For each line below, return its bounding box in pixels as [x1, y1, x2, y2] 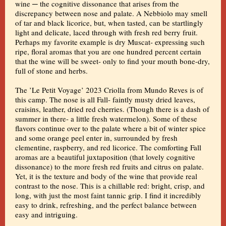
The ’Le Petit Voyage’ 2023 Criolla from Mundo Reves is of [15, 85, 203, 95]
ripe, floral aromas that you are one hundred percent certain [15, 46, 201, 56]
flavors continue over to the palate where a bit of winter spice [15, 123, 206, 133]
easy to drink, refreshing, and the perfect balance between [15, 200, 197, 210]
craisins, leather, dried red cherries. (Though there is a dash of [15, 104, 209, 114]
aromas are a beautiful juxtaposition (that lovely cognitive [15, 152, 195, 162]
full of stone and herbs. [15, 66, 88, 76]
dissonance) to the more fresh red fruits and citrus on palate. [15, 161, 204, 172]
